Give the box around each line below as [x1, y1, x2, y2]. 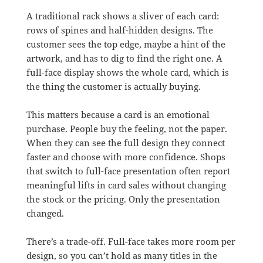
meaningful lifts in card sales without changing [26, 178, 226, 191]
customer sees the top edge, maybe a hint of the [26, 38, 225, 50]
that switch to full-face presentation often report [26, 164, 230, 177]
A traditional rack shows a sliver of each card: [26, 9, 219, 22]
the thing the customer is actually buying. [26, 80, 201, 92]
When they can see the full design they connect [26, 136, 225, 149]
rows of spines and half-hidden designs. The [26, 23, 213, 36]
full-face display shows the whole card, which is [26, 66, 229, 78]
